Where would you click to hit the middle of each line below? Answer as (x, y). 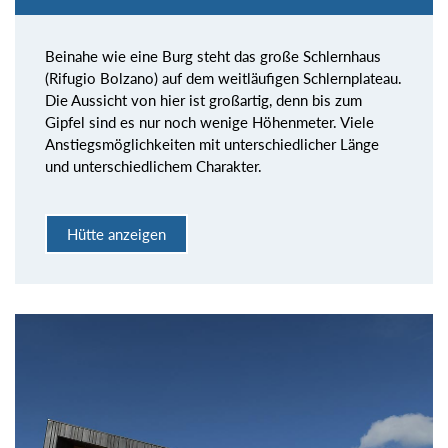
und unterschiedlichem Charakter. (153, 165)
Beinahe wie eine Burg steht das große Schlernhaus (213, 55)
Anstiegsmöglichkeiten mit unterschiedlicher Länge (212, 143)
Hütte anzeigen (116, 234)
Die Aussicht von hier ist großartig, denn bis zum (203, 99)
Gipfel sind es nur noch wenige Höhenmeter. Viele (209, 121)
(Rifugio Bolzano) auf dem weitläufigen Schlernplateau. (223, 77)
